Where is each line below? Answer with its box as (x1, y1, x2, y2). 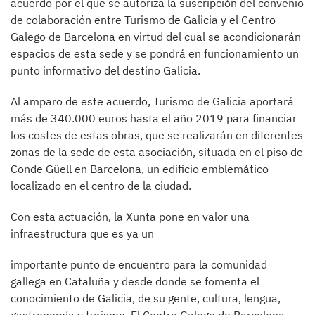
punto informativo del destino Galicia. (11, 63, 200, 77)
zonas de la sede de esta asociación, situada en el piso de (11, 145, 303, 159)
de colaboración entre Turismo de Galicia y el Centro (11, 13, 276, 27)
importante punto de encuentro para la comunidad (11, 257, 267, 271)
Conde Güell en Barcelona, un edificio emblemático (11, 162, 269, 176)
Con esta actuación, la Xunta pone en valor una (11, 210, 250, 224)
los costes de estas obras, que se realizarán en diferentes (11, 128, 303, 142)
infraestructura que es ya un (11, 226, 154, 240)
